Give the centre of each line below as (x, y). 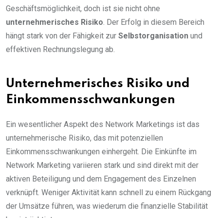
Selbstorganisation (153, 36)
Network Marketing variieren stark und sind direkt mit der (102, 165)
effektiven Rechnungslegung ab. (60, 49)
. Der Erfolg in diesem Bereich (154, 22)
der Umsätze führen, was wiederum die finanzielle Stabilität (107, 206)
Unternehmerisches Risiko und (98, 84)
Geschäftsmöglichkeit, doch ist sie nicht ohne (83, 8)
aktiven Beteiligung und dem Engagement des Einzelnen (101, 179)
